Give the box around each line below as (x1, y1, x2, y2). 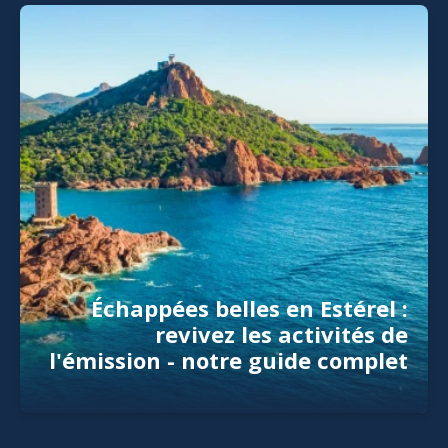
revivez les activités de (155, 319, 408, 349)
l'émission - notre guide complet (49, 345, 408, 375)
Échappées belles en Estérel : (91, 293, 408, 323)
